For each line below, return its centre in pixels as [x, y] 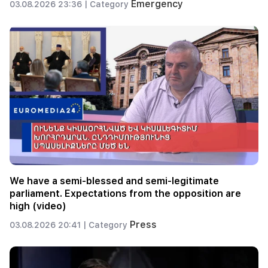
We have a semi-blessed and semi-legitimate [114, 181]
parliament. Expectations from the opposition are [125, 194]
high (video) [38, 206]
